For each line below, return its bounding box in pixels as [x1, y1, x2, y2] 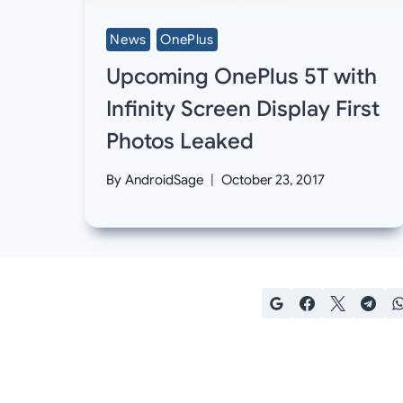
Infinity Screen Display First [106, 94, 381, 122]
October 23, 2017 [220, 172, 325, 189]
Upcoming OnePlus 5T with [106, 62, 378, 90]
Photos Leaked [106, 127, 255, 155]
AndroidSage [124, 172, 203, 189]
